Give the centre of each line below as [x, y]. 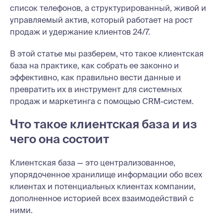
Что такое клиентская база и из [104, 124]
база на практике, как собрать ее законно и [94, 65]
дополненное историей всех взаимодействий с [102, 198]
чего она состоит [59, 139]
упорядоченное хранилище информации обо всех [106, 174]
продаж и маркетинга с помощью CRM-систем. [102, 101]
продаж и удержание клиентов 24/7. [80, 31]
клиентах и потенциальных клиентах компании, [103, 186]
